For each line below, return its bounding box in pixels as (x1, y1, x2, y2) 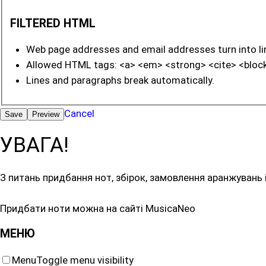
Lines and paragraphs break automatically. (26, 74, 214, 87)
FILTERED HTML (9, 16, 96, 30)
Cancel (64, 107, 94, 119)
